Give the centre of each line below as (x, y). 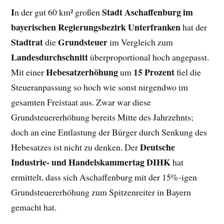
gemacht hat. (34, 207)
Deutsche (158, 147)
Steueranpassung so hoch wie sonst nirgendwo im (100, 87)
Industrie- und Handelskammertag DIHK (92, 162)
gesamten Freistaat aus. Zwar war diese (81, 102)
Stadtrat (27, 42)
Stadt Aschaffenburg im (148, 12)
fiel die (188, 72)
